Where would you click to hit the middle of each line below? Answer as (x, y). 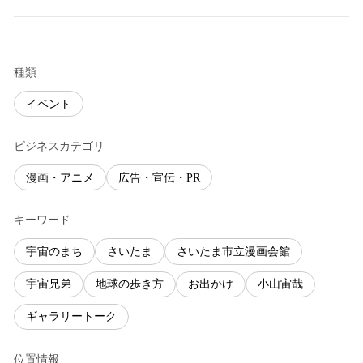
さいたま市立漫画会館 (233, 251)
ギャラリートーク (71, 317)
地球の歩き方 (130, 284)
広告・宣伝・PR (159, 177)
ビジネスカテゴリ (59, 147)
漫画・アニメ (60, 177)
